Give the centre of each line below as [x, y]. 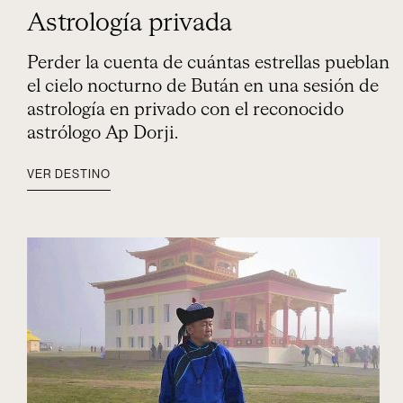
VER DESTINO [69, 174]
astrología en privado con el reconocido [185, 110]
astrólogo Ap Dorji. [103, 133]
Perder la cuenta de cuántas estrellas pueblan [208, 63]
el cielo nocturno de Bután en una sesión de [203, 86]
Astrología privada [130, 23]
